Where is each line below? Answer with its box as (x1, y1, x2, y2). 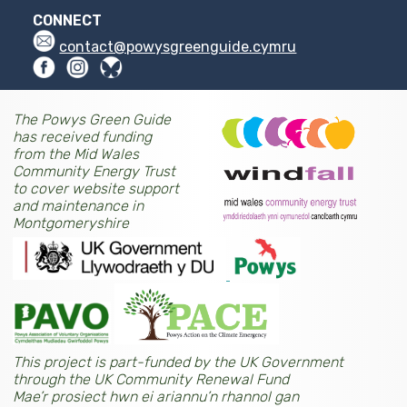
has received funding (13, 127, 152, 145)
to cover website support (13, 179, 179, 197)
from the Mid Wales (13, 144, 139, 163)
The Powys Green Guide (13, 110, 171, 128)
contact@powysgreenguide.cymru (59, 37, 297, 55)
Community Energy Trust (13, 162, 175, 180)
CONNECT (33, 11, 103, 29)
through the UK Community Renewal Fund (13, 370, 289, 388)
